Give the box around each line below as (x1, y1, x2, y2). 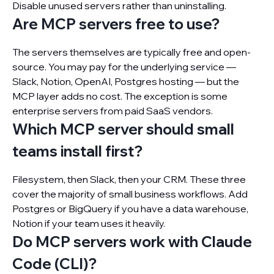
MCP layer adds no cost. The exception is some (12, 90, 228, 102)
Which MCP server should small (12, 120, 234, 138)
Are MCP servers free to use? (12, 15, 220, 33)
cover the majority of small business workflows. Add (12, 188, 248, 200)
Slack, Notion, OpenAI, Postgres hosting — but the (12, 75, 239, 87)
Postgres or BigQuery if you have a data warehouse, (12, 202, 248, 215)
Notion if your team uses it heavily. (12, 217, 165, 229)
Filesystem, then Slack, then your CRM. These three (12, 173, 246, 185)
